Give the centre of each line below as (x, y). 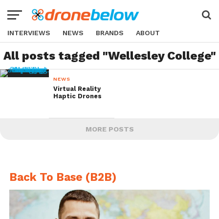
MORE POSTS (109, 129)
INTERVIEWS (29, 33)
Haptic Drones (78, 96)
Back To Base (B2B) (63, 177)
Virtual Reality (77, 89)
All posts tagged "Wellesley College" (109, 56)
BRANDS (110, 33)
